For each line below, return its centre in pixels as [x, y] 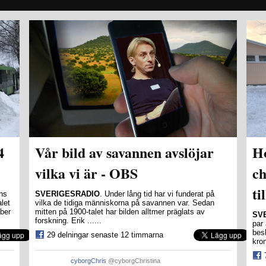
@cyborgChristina [134, 260]
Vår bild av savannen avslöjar [124, 152]
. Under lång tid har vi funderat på [157, 194]
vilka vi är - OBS [86, 173]
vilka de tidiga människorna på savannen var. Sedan [125, 202]
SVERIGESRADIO [67, 194]
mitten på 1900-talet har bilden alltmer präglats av [120, 211]
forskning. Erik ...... [68, 220]
